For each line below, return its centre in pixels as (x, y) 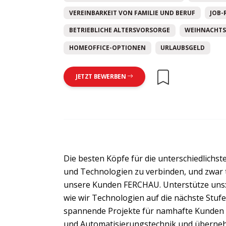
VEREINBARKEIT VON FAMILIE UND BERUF (132, 13)
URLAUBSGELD (183, 48)
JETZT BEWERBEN (101, 76)
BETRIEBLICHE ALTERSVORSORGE (119, 30)
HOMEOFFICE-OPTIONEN (107, 48)
